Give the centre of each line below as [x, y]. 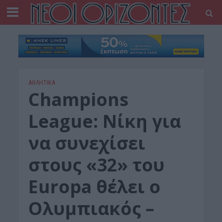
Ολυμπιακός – [91, 209]
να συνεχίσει [86, 143]
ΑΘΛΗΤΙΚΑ [41, 83]
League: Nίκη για [104, 121]
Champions [78, 100]
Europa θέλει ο [94, 187]
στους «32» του [96, 165]
